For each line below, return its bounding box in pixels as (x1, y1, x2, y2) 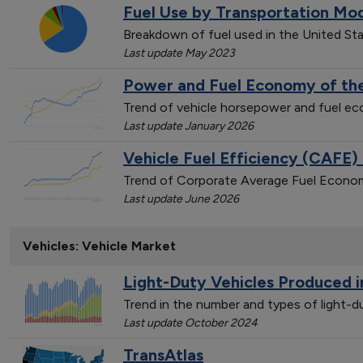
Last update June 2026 (123, 191, 239, 206)
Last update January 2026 (123, 118, 254, 133)
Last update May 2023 (123, 45, 235, 60)
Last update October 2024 (123, 315, 258, 330)
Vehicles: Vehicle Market (23, 238, 176, 254)
